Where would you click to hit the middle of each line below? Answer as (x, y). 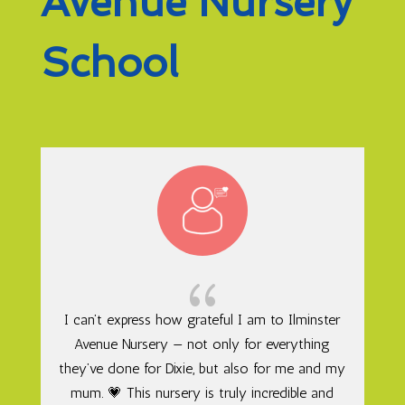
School (109, 62)
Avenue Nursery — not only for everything (202, 344)
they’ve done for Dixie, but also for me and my (202, 368)
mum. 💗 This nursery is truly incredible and (202, 392)
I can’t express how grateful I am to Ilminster (202, 319)
